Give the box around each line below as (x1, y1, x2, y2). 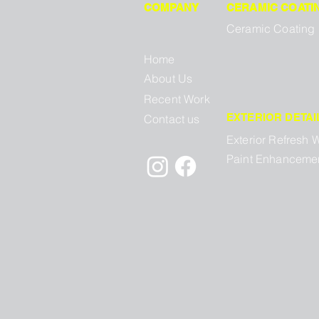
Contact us (144, 112, 200, 127)
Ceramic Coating (226, 21, 315, 36)
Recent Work (144, 92, 210, 107)
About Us (144, 71, 193, 86)
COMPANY (144, 1, 199, 14)
